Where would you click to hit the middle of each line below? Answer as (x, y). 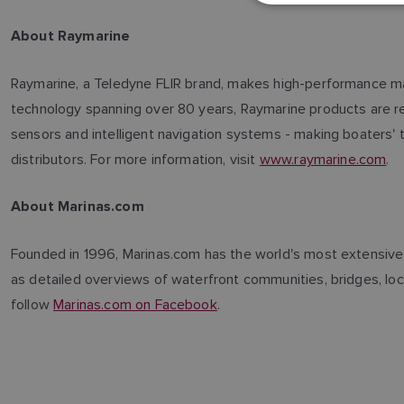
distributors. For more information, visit (135, 159)
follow (32, 304)
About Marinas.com (78, 207)
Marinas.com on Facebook (135, 304)
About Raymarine (71, 37)
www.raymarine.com (323, 159)
